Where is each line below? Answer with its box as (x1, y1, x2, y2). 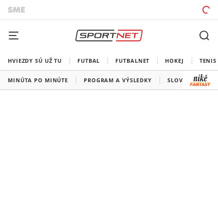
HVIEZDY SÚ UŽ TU (8, 57, 62, 64)
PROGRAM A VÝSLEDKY (84, 76, 152, 84)
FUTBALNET (115, 57, 150, 64)
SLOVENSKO (167, 76, 203, 84)
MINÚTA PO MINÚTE (8, 76, 69, 84)
